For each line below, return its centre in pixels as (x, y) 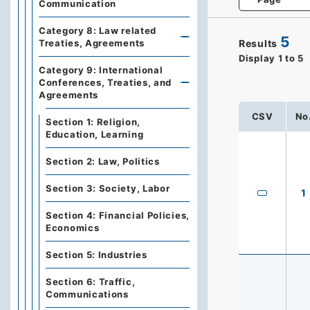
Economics (73, 228)
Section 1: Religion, (93, 122)
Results (258, 43)
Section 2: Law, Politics (103, 161)
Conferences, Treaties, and (106, 82)
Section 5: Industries (97, 255)
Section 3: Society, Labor (108, 188)
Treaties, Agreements (92, 43)
